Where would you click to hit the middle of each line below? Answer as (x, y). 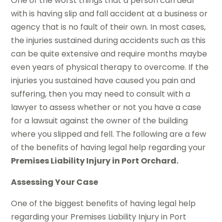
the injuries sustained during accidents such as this (109, 41)
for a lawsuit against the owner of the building (100, 121)
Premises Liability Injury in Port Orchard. (95, 161)
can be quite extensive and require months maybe (109, 54)
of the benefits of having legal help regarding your (109, 148)
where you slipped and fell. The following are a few (109, 134)
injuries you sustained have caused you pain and (103, 81)
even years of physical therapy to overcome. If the (110, 67)
